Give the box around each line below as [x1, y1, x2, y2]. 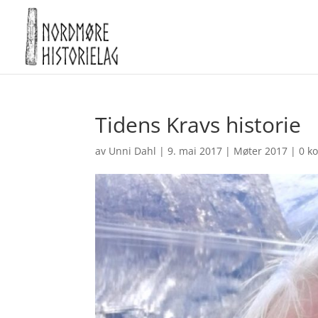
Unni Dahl [109, 144, 157, 158]
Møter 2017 [234, 144, 288, 158]
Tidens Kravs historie [95, 110, 302, 139]
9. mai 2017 [168, 144, 223, 158]
